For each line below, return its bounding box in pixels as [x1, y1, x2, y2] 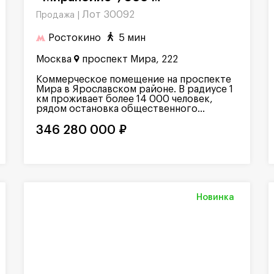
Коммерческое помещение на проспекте [36, 75, 231, 85]
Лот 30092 [82, 10, 135, 20]
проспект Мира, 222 [82, 54, 178, 65]
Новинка [196, 193, 234, 202]
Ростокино [48, 32, 101, 43]
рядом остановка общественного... [36, 104, 205, 114]
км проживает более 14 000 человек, [36, 94, 213, 105]
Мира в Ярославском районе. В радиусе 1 [36, 84, 233, 95]
